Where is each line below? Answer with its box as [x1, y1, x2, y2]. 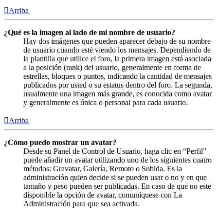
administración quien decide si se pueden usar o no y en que [23, 173, 207, 182]
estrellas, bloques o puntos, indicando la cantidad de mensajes [23, 72, 212, 80]
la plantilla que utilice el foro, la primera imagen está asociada [23, 54, 211, 63]
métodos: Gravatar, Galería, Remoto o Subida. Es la [23, 164, 182, 173]
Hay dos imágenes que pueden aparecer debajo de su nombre [23, 36, 211, 45]
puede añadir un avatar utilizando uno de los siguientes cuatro [23, 155, 212, 164]
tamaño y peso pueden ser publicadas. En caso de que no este [23, 182, 211, 190]
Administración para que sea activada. [23, 199, 140, 208]
